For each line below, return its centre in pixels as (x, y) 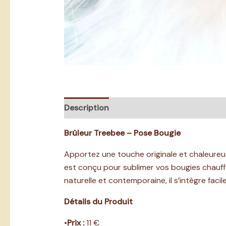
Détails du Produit (98, 202)
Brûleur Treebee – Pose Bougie (122, 133)
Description (86, 108)
